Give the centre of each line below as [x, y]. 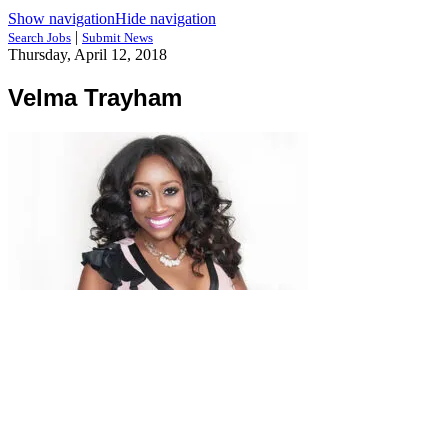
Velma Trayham [95, 97]
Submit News [117, 37]
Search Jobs [39, 37]
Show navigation [61, 18]
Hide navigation [165, 18]
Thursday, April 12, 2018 [87, 54]
